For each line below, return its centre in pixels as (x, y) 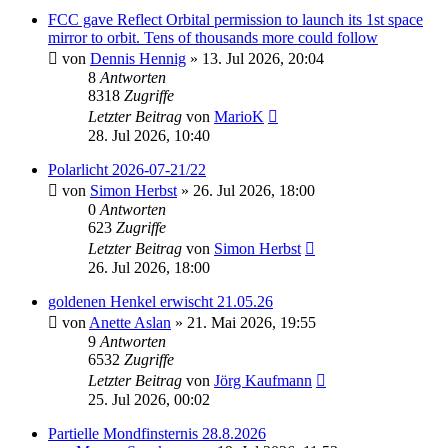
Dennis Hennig (138, 59)
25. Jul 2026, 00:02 (149, 400)
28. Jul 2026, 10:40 (149, 136)
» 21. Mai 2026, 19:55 (243, 323)
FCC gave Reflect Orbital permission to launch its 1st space (235, 20)
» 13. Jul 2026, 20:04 (255, 59)
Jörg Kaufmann (263, 381)
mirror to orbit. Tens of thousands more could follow (213, 38)
